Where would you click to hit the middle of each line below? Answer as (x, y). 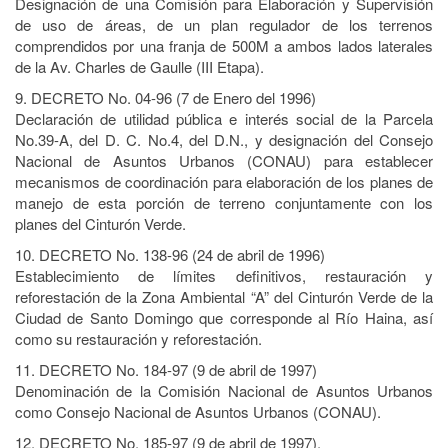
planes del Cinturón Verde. (100, 223)
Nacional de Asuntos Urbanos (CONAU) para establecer (224, 160)
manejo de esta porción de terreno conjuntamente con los (224, 202)
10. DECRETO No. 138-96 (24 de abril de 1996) (170, 254)
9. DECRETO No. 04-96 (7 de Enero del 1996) (165, 97)
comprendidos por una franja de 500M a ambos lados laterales (224, 45)
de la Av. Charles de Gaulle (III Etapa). (139, 66)
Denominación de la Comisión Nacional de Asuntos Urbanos (224, 390)
